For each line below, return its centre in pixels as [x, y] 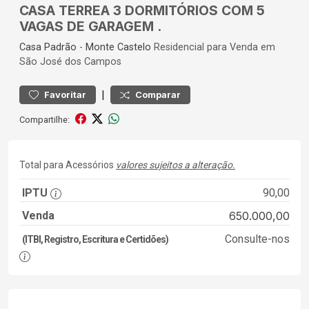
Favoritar [65, 95]
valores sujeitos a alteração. [176, 165]
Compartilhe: [44, 119]
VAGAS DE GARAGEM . [90, 26]
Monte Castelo [118, 47]
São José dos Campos [70, 62]
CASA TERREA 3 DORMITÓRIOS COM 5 [142, 10]
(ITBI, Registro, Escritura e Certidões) [95, 239]
